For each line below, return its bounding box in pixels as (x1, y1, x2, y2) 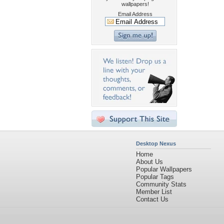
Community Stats (136, 180, 186, 188)
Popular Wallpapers (136, 165, 192, 173)
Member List (136, 188, 172, 195)
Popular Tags (136, 173, 174, 180)
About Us (136, 158, 163, 165)
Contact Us (136, 195, 168, 203)
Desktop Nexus (136, 140, 176, 146)
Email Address (117, 11, 152, 17)
